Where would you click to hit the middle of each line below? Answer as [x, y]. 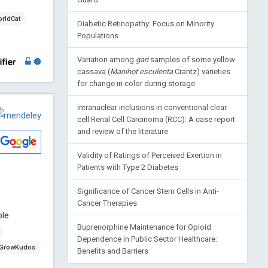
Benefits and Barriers [112, 251]
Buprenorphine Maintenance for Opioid [144, 227]
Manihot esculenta [141, 72]
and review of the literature [122, 132]
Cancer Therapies [107, 203]
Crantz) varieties [201, 72]
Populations [98, 36]
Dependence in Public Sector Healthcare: [147, 239]
